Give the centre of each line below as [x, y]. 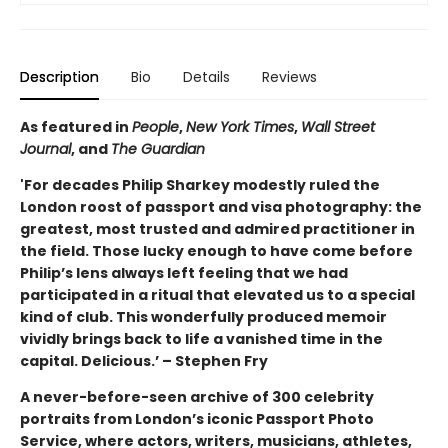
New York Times [240, 127]
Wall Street [338, 127]
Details [206, 77]
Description [59, 77]
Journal [45, 149]
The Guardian [158, 149]
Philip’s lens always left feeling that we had [184, 273]
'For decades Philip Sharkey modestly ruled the [200, 185]
